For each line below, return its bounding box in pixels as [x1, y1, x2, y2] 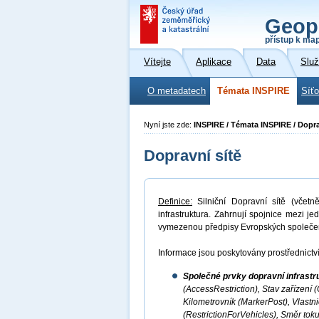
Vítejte [144, 57, 171, 67]
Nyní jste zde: [144, 120, 194, 129]
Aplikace [196, 57, 231, 67]
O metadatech [147, 86, 206, 96]
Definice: [158, 197, 192, 206]
